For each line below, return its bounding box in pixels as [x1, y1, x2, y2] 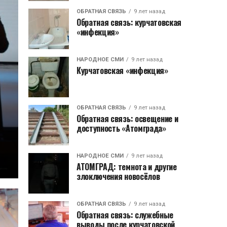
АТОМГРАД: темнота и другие [77, 161, 177, 173]
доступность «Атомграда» [77, 122, 166, 134]
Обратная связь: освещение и [77, 112, 178, 125]
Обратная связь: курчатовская [77, 16, 182, 28]
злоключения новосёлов [77, 170, 160, 182]
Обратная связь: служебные [77, 209, 173, 221]
